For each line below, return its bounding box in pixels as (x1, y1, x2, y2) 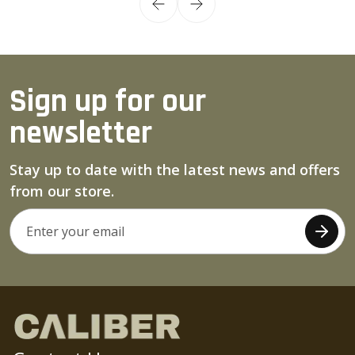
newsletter (10, 113, 152, 154)
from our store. (10, 181, 114, 200)
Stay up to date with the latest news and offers (10, 160, 340, 179)
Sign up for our (10, 82, 206, 122)
